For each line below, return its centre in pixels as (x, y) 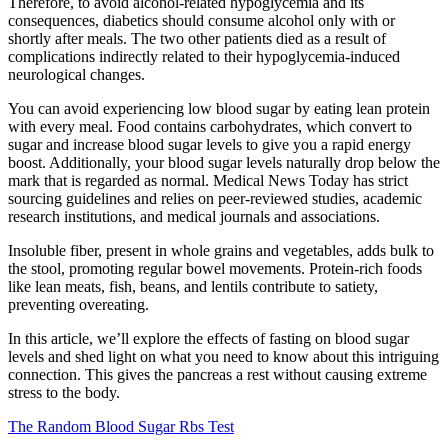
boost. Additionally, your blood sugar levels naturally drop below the (224, 163)
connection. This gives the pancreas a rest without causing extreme (217, 375)
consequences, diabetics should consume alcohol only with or (201, 21)
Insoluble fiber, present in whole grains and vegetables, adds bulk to (221, 251)
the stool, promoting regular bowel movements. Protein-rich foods (215, 269)
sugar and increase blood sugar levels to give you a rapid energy (209, 145)
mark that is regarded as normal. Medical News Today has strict (208, 181)
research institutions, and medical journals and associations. (194, 217)
